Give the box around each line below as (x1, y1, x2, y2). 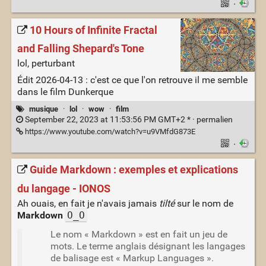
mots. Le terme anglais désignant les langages (50, 240, 245, 252)
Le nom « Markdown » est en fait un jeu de (50, 229, 227, 240)
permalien (196, 114, 233, 125)
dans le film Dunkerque (17, 86, 113, 98)
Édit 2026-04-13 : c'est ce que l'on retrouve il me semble (17, 74, 248, 86)
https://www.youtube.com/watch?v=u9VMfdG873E (23, 126, 195, 136)
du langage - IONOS (17, 182, 110, 195)
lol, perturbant (17, 58, 75, 69)
